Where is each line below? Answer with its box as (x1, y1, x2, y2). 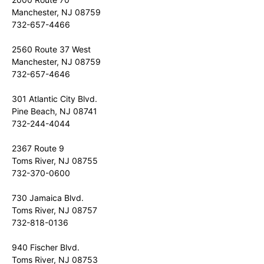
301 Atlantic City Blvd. (12, 94, 97, 104)
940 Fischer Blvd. (12, 242, 80, 252)
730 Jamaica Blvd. (12, 193, 84, 203)
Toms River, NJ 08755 (12, 156, 98, 166)
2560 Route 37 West (12, 44, 91, 54)
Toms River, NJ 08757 (12, 205, 97, 215)
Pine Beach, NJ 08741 (12, 106, 97, 116)
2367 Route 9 (12, 143, 64, 153)
